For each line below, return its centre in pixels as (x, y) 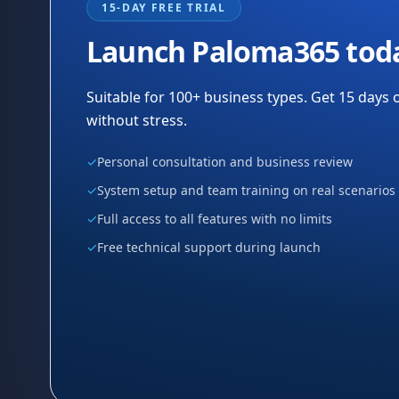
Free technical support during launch (209, 247)
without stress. (137, 120)
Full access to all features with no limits (215, 218)
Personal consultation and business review (225, 161)
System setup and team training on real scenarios (246, 190)
